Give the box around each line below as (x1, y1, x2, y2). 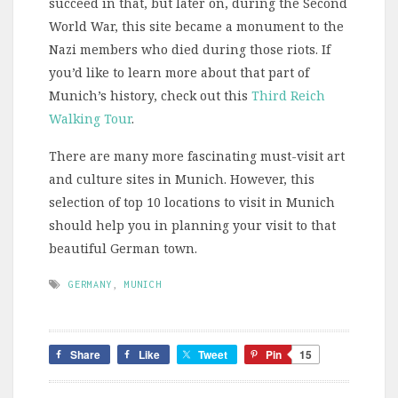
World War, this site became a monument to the (49, 17, 344, 35)
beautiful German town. (49, 239, 197, 257)
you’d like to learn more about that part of (49, 63, 309, 81)
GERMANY (68, 278, 112, 290)
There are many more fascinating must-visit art (49, 147, 345, 164)
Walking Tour (49, 109, 131, 127)
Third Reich (251, 86, 325, 104)
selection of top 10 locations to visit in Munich (49, 193, 335, 211)
